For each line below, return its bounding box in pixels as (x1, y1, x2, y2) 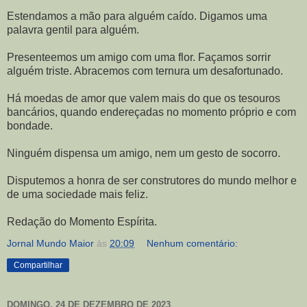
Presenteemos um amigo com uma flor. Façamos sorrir (7, 51, 271, 64)
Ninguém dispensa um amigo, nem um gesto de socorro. (7, 147, 280, 160)
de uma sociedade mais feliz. (7, 188, 148, 201)
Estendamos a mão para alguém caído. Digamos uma (7, 10, 267, 23)
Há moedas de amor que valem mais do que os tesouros (7, 93, 280, 105)
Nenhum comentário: (147, 238, 238, 249)
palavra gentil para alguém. (7, 24, 139, 36)
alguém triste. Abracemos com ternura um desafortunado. (7, 65, 283, 77)
